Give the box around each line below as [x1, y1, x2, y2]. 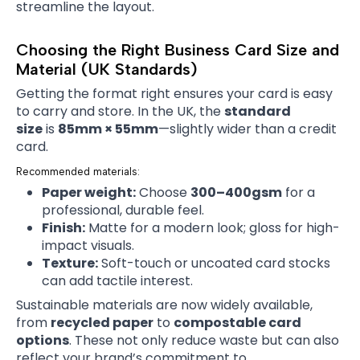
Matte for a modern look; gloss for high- [85, 219, 340, 238]
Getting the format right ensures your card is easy [16, 84, 333, 103]
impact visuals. [42, 236, 134, 256]
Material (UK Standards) [16, 59, 197, 79]
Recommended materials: [16, 166, 140, 178]
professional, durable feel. [42, 201, 204, 220]
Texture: [42, 254, 98, 273]
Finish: [42, 219, 85, 238]
